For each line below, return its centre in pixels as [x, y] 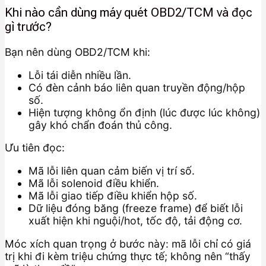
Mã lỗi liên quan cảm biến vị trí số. [112, 170]
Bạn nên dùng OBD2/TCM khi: [77, 52]
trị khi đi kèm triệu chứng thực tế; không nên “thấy [128, 256]
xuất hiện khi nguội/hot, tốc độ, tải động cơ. [135, 220]
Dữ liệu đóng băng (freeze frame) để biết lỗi [136, 208]
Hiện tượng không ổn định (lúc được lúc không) [144, 112]
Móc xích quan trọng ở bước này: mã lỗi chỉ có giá [128, 243]
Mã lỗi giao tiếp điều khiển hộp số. [113, 195]
